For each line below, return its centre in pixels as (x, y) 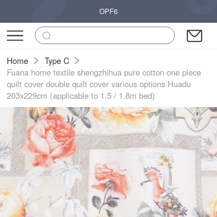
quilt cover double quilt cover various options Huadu (99, 84)
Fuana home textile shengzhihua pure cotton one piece (104, 72)
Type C (57, 60)
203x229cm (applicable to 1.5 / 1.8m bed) (81, 95)
